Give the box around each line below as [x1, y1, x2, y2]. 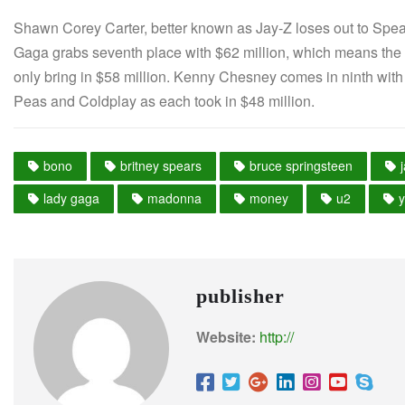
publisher [196, 284, 285, 307]
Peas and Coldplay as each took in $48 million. [14, 89, 315, 111]
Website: [196, 325, 256, 347]
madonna [147, 188, 202, 207]
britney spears [120, 155, 202, 174]
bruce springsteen [250, 155, 353, 174]
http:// [259, 325, 294, 347]
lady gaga [43, 188, 99, 207]
